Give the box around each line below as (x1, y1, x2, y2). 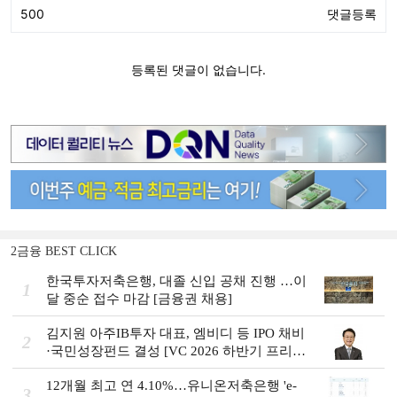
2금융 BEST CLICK (11, 245, 117, 259)
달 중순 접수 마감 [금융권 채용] (46, 292, 232, 307)
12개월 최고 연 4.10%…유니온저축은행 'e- (46, 378, 297, 393)
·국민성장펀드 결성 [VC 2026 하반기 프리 (46, 344, 292, 359)
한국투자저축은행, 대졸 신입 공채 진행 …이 (46, 274, 307, 289)
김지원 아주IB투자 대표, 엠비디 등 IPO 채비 (46, 326, 305, 341)
